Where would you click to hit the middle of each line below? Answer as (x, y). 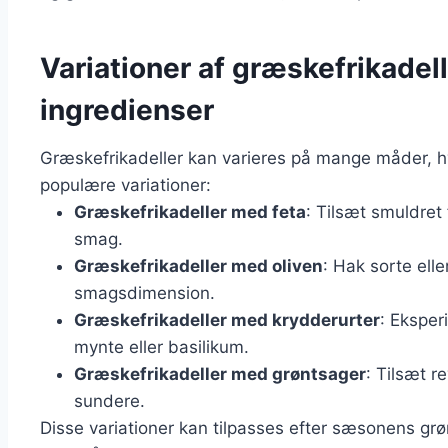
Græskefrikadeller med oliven (198, 266)
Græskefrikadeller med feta (190, 212)
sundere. (109, 401)
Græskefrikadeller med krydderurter (227, 320)
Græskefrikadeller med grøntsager (220, 374)
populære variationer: (125, 185)
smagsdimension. (144, 293)
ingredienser (127, 110)
